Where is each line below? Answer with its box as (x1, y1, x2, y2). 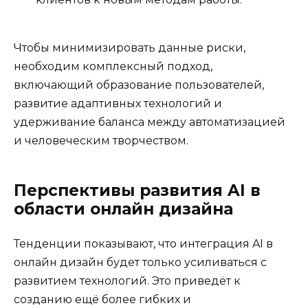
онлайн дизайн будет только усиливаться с (14, 256, 267, 269)
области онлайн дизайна (14, 199, 233, 219)
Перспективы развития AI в (14, 181, 261, 201)
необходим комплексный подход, (14, 60, 212, 74)
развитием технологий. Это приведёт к (14, 274, 241, 288)
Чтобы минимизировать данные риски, (14, 41, 245, 55)
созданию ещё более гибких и (14, 293, 191, 307)
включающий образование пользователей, (14, 78, 264, 92)
